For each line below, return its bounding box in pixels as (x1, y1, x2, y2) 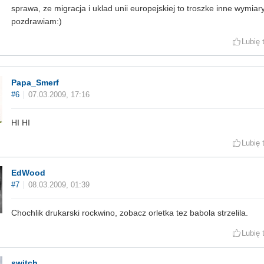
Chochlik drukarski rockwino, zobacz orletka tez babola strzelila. (11, 208, 248, 218)
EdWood (11, 168, 45, 178)
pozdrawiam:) (11, 16, 62, 27)
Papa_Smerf (11, 78, 59, 88)
